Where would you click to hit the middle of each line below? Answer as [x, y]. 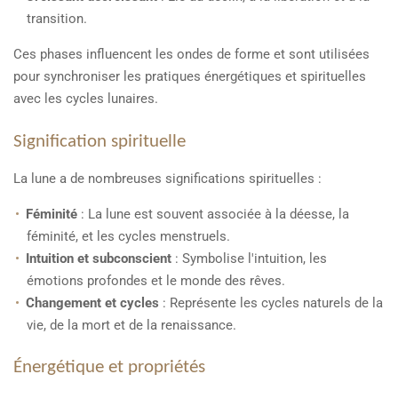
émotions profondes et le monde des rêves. [156, 280]
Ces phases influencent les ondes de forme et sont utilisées [191, 55]
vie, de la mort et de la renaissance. [131, 325]
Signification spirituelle [99, 142]
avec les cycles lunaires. [86, 99]
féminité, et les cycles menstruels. [128, 236]
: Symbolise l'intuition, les [249, 258]
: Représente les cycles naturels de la [271, 302]
